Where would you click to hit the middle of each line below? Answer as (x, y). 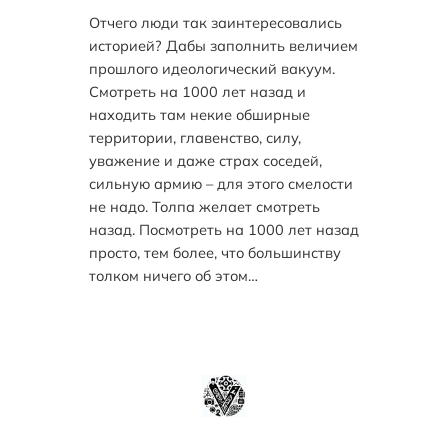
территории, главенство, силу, (194, 137)
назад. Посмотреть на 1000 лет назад (223, 229)
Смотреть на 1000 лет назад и (197, 91)
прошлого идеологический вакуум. (211, 68)
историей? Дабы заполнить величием (223, 45)
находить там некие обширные (199, 114)
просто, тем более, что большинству (214, 252)
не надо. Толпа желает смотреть (204, 206)
